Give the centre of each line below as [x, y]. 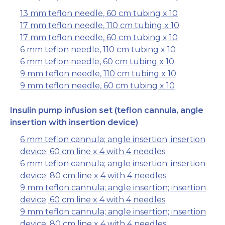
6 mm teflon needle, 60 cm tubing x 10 [97, 62]
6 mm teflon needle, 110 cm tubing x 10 [98, 50]
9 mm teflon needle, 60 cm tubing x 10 [97, 86]
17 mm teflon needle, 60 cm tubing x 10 [99, 38]
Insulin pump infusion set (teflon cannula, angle [107, 110]
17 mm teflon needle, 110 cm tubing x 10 [100, 26]
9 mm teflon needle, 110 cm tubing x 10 [98, 74]
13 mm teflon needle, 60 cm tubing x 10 [99, 14]
